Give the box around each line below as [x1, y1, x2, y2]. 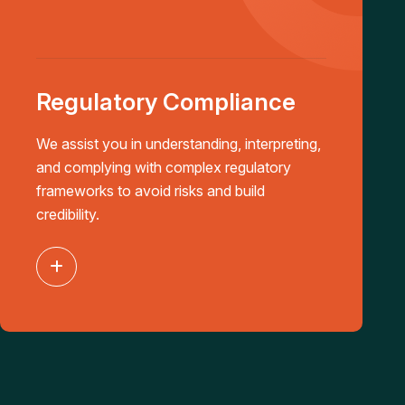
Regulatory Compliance [36, 88, 297, 116]
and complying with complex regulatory [36, 158, 292, 176]
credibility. [36, 205, 100, 223]
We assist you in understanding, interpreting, [36, 135, 322, 153]
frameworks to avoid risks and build [36, 182, 266, 200]
